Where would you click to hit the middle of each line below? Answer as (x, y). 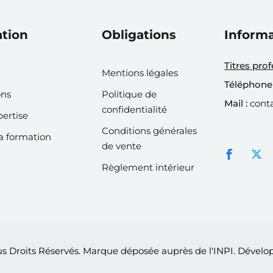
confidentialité (134, 109)
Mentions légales (140, 73)
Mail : (237, 103)
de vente (122, 146)
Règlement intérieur (148, 167)
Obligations (139, 35)
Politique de (129, 94)
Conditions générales (149, 131)
